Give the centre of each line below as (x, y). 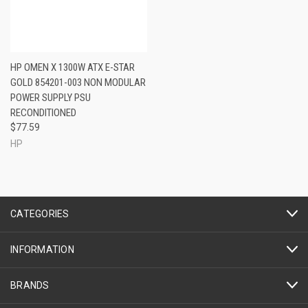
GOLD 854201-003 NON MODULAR (78, 82)
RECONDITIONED (43, 112)
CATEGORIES (40, 213)
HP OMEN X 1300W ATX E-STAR (73, 67)
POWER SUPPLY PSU (51, 97)
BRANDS (30, 285)
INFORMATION (42, 249)
